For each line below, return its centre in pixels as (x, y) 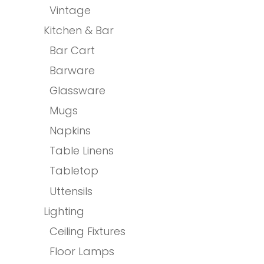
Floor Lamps (82, 252)
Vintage (70, 10)
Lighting (64, 212)
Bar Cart (72, 50)
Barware (72, 70)
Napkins (70, 130)
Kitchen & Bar (79, 30)
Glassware (77, 90)
